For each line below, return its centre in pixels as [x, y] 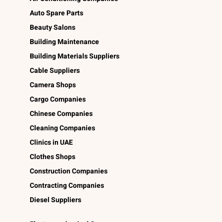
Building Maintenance [64, 42]
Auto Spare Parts [56, 13]
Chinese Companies [61, 113]
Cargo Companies [58, 99]
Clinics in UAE [51, 142]
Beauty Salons [53, 27]
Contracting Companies [67, 185]
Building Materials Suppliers [75, 56]
